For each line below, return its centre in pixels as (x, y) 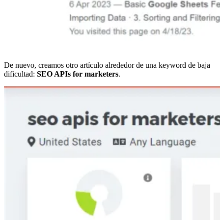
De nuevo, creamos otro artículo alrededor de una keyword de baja (107, 65)
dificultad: (20, 74)
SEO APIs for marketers (78, 74)
